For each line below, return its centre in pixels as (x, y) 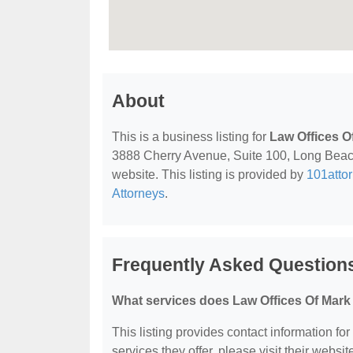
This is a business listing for (191, 137)
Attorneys (138, 193)
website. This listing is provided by (209, 175)
